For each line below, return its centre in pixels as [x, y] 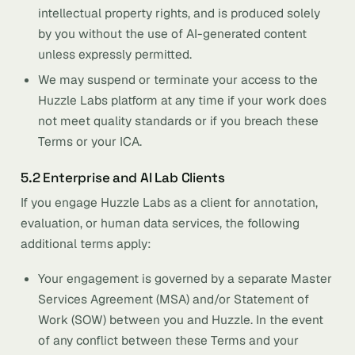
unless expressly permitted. [115, 54]
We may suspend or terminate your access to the [178, 80]
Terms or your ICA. [90, 141]
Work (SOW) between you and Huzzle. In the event [181, 320]
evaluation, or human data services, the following [160, 223]
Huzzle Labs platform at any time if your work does [182, 100]
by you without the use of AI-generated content [172, 34]
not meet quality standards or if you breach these [178, 121]
